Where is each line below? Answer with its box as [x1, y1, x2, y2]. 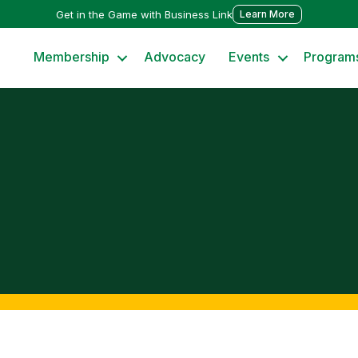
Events [229, 49, 270, 65]
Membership [34, 49, 110, 65]
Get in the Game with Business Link [56, 7, 233, 21]
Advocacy [144, 49, 206, 65]
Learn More [240, 7, 295, 20]
